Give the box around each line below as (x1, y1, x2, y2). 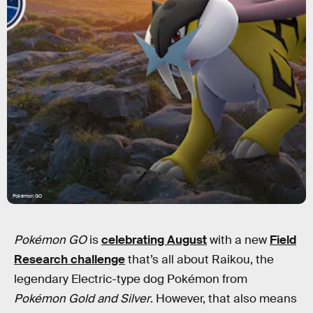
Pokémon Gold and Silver (14, 291, 150, 306)
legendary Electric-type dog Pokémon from (14, 272, 247, 286)
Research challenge (14, 252, 125, 267)
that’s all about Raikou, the (125, 252, 274, 267)
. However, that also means (150, 291, 297, 306)
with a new (207, 233, 270, 247)
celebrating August (101, 233, 207, 247)
